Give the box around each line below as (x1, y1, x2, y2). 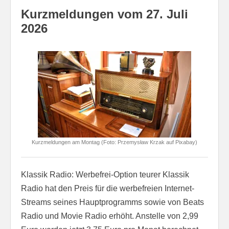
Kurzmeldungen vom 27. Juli (21, 7, 188, 21)
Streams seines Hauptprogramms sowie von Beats (21, 197, 204, 207)
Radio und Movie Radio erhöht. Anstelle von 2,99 (21, 211, 198, 220)
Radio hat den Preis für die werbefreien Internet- (21, 184, 194, 193)
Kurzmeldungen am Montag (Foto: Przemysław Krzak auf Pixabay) (32, 139, 197, 145)
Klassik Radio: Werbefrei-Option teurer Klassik (21, 170, 189, 179)
